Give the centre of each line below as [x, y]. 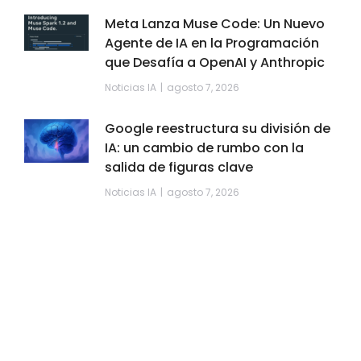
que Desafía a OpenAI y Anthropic [215, 63]
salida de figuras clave [179, 168]
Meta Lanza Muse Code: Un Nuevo [215, 24]
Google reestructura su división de [218, 129]
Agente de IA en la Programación [212, 44]
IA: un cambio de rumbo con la [204, 148]
